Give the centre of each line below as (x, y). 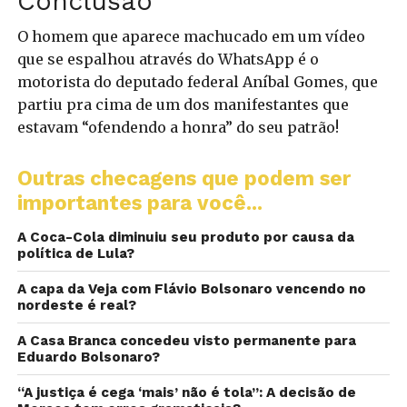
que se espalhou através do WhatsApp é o (168, 59)
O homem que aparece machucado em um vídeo (191, 36)
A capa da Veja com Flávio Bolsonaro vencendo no (191, 288)
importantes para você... (139, 202)
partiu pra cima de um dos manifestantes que (183, 104)
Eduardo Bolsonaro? (88, 357)
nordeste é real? (76, 305)
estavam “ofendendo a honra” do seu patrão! (178, 127)
